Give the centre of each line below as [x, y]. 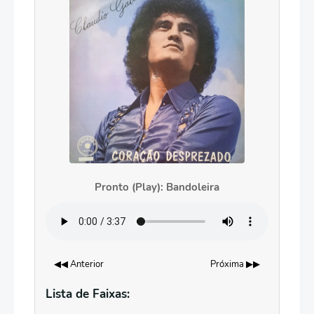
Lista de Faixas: [88, 294]
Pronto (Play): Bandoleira [157, 187]
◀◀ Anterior [79, 264]
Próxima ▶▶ [235, 264]
